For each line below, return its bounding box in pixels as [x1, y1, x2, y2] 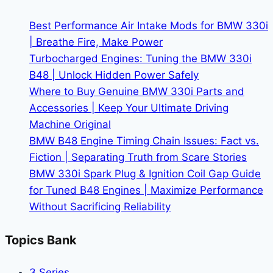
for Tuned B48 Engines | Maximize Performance [29, 184, 263, 197]
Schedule [97, 12, 143, 24]
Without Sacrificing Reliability [29, 200, 171, 213]
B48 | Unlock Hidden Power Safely [29, 69, 199, 82]
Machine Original [29, 118, 111, 131]
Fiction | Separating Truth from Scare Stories [29, 151, 247, 164]
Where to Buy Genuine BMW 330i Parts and [29, 85, 244, 98]
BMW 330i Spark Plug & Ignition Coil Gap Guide [29, 168, 261, 180]
